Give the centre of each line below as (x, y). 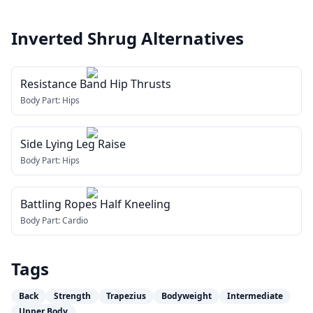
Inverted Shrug (74, 38)
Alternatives (192, 38)
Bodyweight (187, 296)
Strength (72, 296)
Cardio (75, 220)
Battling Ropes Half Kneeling (95, 204)
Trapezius (126, 296)
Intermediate (255, 296)
